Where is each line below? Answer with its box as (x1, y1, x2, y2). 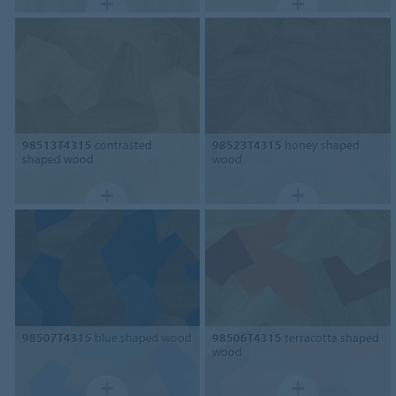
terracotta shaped (282, 330, 380, 346)
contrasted (91, 137, 152, 154)
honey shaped (282, 137, 361, 154)
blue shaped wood (91, 330, 192, 346)
